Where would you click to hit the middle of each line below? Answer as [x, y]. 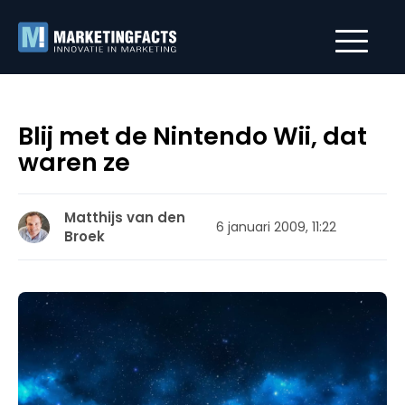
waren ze [74, 162]
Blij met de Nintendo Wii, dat [193, 136]
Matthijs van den [125, 217]
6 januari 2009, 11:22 [276, 226]
